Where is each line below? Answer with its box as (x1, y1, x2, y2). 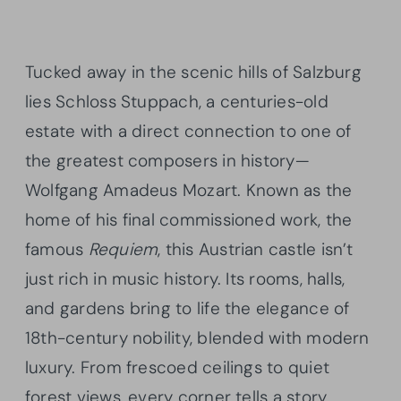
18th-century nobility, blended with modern (25, 326, 370, 349)
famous (25, 237, 89, 260)
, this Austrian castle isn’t (158, 237, 354, 260)
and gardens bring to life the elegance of (25, 296, 350, 320)
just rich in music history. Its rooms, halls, (25, 267, 346, 290)
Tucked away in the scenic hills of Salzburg (25, 60, 362, 83)
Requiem (88, 237, 158, 260)
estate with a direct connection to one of (25, 119, 352, 142)
